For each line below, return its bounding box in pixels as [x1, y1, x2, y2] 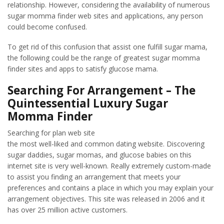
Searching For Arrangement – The [7, 82, 195, 98]
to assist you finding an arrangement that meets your [7, 171, 180, 181]
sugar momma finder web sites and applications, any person [7, 10, 203, 20]
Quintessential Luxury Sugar [7, 95, 168, 111]
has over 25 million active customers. [7, 204, 127, 214]
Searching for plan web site [7, 127, 95, 137]
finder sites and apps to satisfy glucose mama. [7, 64, 158, 74]
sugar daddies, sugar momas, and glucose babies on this [7, 149, 191, 159]
